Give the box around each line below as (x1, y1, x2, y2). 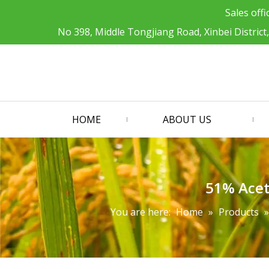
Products (219, 205, 259, 219)
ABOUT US (162, 113, 211, 126)
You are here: (110, 205, 171, 219)
